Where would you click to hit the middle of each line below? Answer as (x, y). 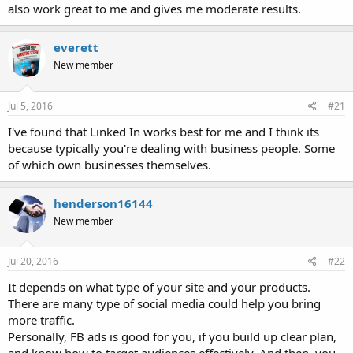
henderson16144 (103, 203)
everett (76, 48)
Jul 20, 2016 (33, 262)
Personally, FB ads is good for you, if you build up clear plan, (172, 337)
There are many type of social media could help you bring (164, 304)
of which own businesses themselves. (110, 164)
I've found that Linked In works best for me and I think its (163, 131)
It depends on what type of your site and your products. (159, 287)
